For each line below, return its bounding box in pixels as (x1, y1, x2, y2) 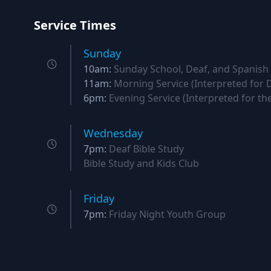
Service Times (34, 17, 116, 33)
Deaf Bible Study (109, 142, 184, 155)
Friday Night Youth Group (109, 207, 226, 221)
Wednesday (83, 126, 143, 140)
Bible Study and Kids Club (83, 157, 199, 170)
